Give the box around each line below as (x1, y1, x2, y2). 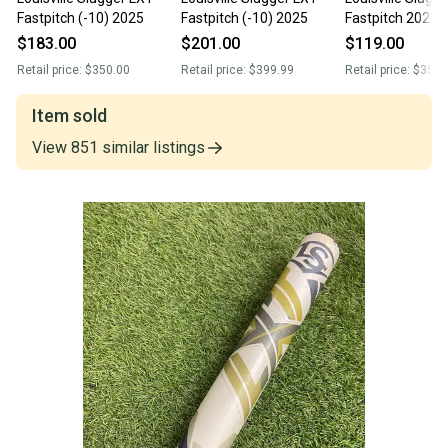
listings (153, 138, 205, 158)
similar (98, 138, 149, 158)
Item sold (32, 105, 107, 127)
